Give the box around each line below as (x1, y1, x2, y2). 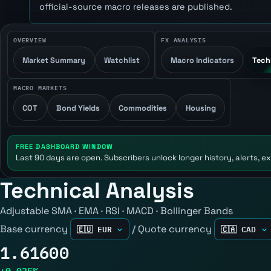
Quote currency (138, 223, 212, 236)
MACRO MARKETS (13, 81, 67, 93)
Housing (185, 102, 216, 113)
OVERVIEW (13, 33, 47, 45)
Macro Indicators (170, 54, 234, 65)
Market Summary (22, 54, 86, 65)
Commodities (118, 102, 167, 113)
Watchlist (104, 54, 140, 65)
